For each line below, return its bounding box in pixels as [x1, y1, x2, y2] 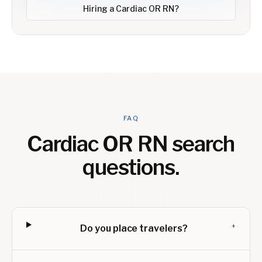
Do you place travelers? [80, 223, 188, 234]
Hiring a [83, 4, 116, 13]
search [167, 131, 235, 157]
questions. [82, 154, 180, 180]
